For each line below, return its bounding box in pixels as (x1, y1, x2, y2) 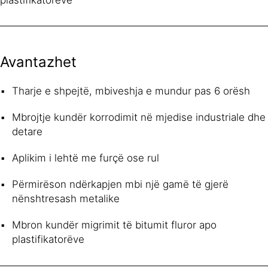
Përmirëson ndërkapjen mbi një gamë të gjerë (12, 178, 229, 190)
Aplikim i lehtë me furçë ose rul (12, 151, 159, 164)
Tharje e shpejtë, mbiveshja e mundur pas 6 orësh (12, 84, 250, 97)
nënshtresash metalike (12, 192, 120, 205)
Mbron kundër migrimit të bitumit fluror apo (12, 218, 217, 231)
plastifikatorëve (12, 233, 84, 245)
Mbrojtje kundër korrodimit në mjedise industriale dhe (12, 111, 266, 123)
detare (12, 125, 42, 138)
